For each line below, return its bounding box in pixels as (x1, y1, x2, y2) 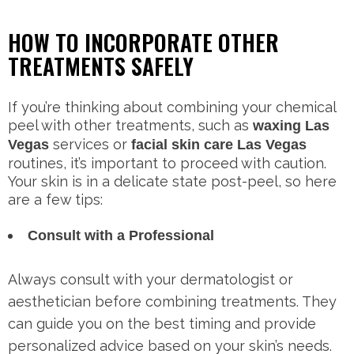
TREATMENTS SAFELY (8, 50, 194, 83)
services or (49, 136, 131, 153)
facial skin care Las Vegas (131, 137, 307, 153)
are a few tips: (8, 191, 103, 209)
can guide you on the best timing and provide (8, 315, 316, 333)
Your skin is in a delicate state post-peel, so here (8, 173, 337, 190)
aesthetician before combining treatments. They (8, 293, 337, 311)
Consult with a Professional (28, 228, 214, 244)
